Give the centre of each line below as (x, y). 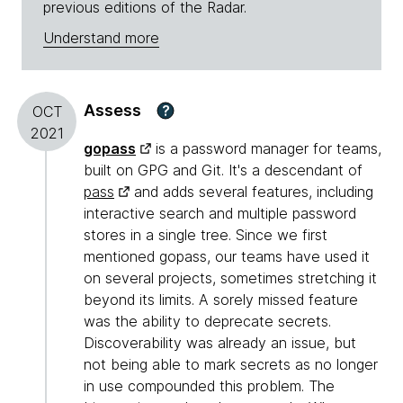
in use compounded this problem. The (209, 386)
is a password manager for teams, (266, 149)
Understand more (101, 38)
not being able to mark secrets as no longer (231, 365)
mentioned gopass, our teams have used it (227, 257)
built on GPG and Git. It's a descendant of (223, 170)
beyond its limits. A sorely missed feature (221, 300)
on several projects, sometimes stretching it (230, 278)
